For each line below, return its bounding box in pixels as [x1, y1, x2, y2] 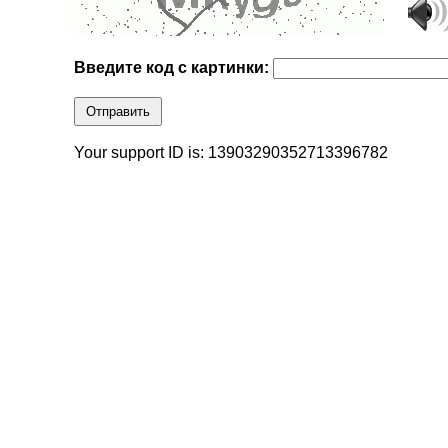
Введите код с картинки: [74, 59, 274, 77]
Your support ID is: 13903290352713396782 [74, 144, 389, 162]
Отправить [86, 104, 151, 120]
